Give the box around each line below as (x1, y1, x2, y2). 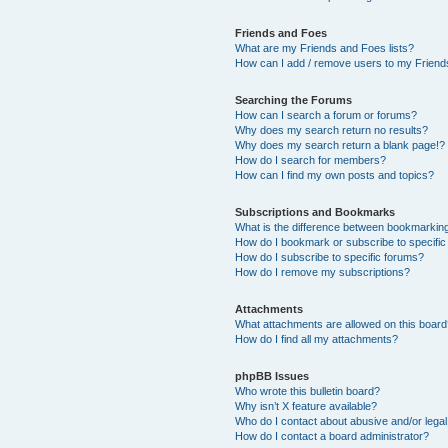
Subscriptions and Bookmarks (235, 205, 396, 218)
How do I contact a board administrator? (235, 429, 430, 442)
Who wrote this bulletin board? (235, 384, 381, 397)
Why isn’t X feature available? (235, 399, 378, 412)
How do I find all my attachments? (235, 332, 399, 345)
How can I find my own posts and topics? (235, 168, 435, 181)
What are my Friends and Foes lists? (235, 41, 415, 54)
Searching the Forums (235, 93, 353, 106)
